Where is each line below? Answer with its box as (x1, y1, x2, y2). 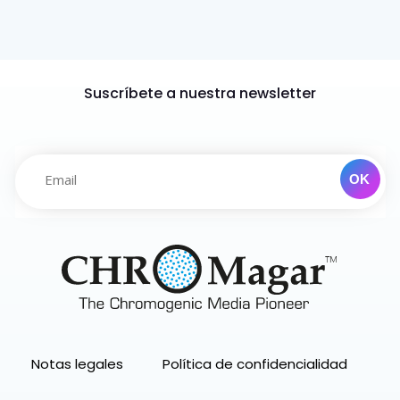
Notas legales (31, 354, 123, 374)
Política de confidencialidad (162, 354, 347, 374)
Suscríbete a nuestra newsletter (84, 83, 316, 104)
